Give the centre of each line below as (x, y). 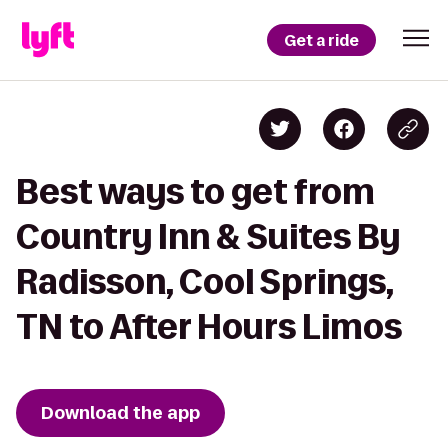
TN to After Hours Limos (209, 326)
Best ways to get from (195, 191)
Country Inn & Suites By (208, 236)
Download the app (120, 413)
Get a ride (321, 40)
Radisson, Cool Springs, (204, 281)
